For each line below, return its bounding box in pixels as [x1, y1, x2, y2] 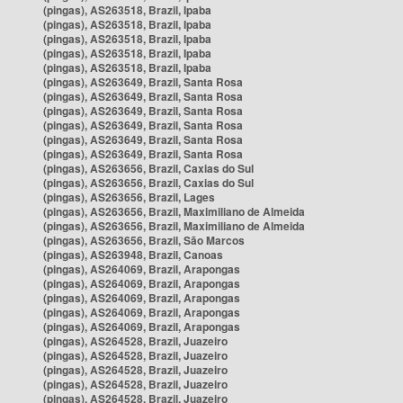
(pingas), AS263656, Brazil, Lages [43, 189, 215, 205]
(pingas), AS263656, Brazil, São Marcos [43, 232, 245, 248]
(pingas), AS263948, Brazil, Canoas [43, 246, 223, 263]
